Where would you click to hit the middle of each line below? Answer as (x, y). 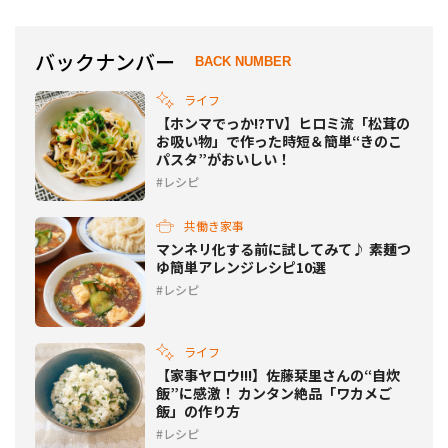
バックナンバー (105, 61)
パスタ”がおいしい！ (223, 158)
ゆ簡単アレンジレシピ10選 (241, 266)
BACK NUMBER (243, 62)
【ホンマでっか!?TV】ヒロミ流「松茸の (283, 122)
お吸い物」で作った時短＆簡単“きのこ (279, 140)
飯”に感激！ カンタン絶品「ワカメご (274, 392)
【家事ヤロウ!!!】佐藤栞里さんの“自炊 (278, 374)
